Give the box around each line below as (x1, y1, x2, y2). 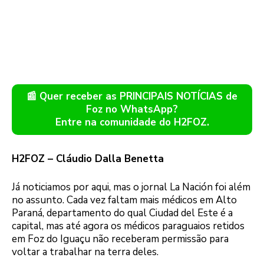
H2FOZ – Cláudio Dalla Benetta (12, 152, 164, 166)
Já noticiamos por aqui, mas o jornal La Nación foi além (12, 180, 250, 194)
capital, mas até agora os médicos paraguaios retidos (12, 219, 245, 233)
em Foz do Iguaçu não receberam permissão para (12, 232, 229, 246)
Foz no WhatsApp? (86, 103, 178, 116)
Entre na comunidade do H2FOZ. (55, 115, 209, 129)
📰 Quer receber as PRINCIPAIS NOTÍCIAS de (27, 90, 237, 103)
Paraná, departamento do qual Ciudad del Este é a (12, 206, 233, 220)
